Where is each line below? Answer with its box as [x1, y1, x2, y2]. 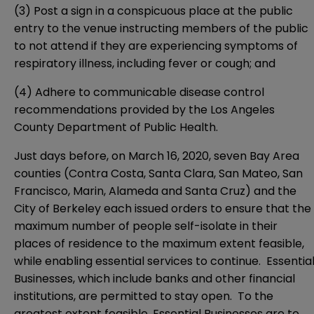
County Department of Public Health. [14, 119, 218, 136]
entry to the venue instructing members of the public [14, 20, 308, 37]
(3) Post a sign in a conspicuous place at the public [14, 3, 293, 20]
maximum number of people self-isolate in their [14, 218, 278, 235]
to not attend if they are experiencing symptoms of [14, 38, 298, 55]
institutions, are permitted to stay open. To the [14, 288, 273, 305]
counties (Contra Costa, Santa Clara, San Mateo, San [14, 165, 303, 182]
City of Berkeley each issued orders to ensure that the [14, 200, 311, 217]
